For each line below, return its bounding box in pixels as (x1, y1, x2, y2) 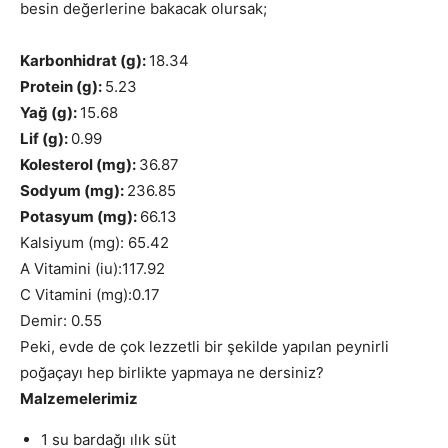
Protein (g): (20, 76, 105, 96)
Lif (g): (20, 128, 71, 148)
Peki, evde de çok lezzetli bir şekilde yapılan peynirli (20, 336, 389, 356)
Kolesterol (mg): (20, 154, 139, 174)
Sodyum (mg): (20, 180, 127, 200)
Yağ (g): (20, 102, 80, 122)
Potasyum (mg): (20, 206, 140, 226)
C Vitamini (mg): (20, 284, 132, 304)
